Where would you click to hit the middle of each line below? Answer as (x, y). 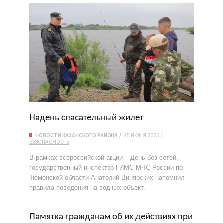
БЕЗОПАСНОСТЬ (49, 142)
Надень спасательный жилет (86, 118)
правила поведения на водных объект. (87, 187)
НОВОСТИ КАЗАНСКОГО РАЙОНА (77, 136)
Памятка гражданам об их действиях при (111, 217)
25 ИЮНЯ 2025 (142, 136)
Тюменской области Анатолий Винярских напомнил (107, 177)
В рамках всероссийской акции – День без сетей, (104, 158)
